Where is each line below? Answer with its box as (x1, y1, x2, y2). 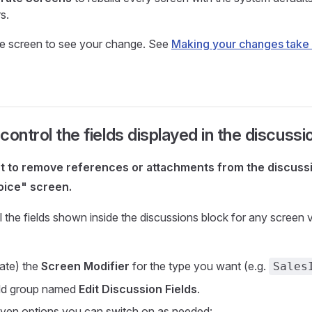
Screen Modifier (41, 259, 130, 273)
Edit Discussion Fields (79, 282, 197, 296)
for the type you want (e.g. (130, 259, 269, 273)
